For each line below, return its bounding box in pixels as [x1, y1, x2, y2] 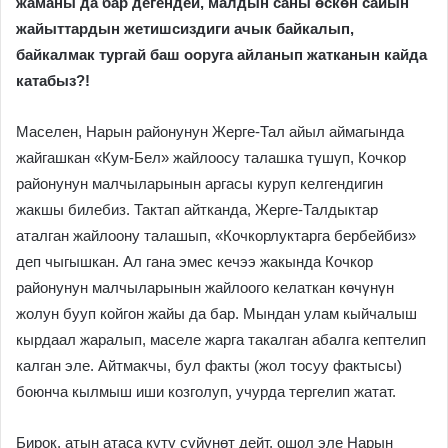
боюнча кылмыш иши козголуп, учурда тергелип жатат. [16, 382, 396, 400]
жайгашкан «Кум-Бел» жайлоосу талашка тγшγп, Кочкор [16, 148, 406, 166]
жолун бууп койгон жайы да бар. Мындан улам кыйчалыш [16, 304, 417, 322]
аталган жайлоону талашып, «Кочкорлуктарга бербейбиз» [16, 226, 416, 244]
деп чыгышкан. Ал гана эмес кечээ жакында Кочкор [16, 252, 373, 270]
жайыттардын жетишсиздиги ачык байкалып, [16, 19, 354, 37]
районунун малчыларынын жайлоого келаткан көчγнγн [16, 278, 394, 296]
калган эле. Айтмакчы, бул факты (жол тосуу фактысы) [16, 356, 402, 374]
